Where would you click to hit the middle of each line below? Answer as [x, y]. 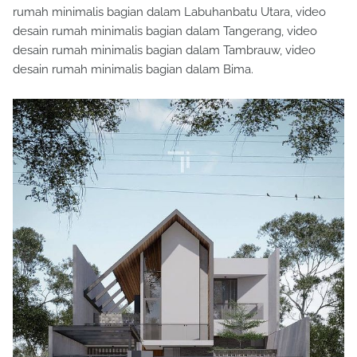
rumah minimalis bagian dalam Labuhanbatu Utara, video [169, 12]
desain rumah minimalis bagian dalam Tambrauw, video [164, 51]
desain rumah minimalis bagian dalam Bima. [133, 70]
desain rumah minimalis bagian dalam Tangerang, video [165, 31]
